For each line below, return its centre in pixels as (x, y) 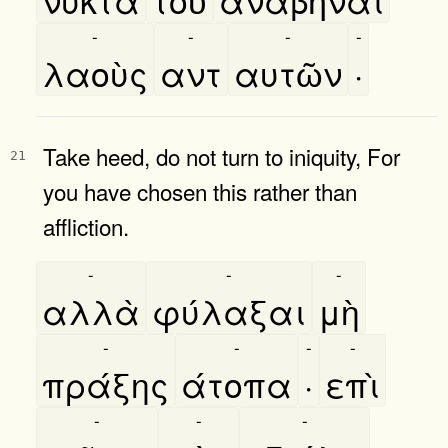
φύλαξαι (229, 310)
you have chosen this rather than (200, 190)
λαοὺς (95, 72)
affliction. (86, 225)
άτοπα (236, 383)
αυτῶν (288, 72)
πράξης (105, 383)
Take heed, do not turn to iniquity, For (221, 155)
